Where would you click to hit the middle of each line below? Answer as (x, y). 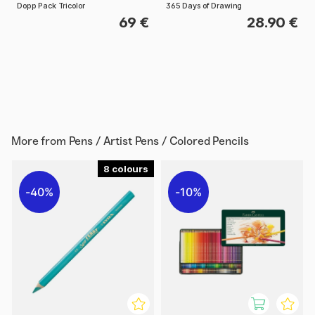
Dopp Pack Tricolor (51, 6)
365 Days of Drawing (204, 6)
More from (40, 141)
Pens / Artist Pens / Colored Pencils (159, 141)
